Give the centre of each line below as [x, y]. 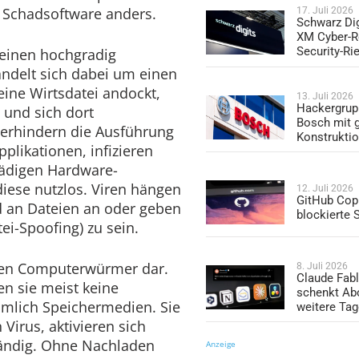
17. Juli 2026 [325, 11]
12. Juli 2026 [325, 188]
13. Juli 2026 [325, 96]
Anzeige [221, 344]
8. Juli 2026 [323, 266]
